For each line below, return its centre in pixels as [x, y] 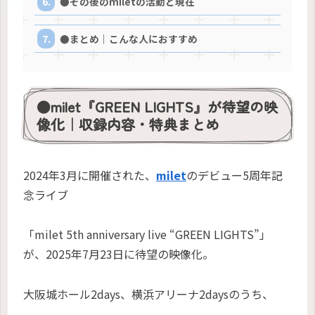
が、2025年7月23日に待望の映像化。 [118, 254]
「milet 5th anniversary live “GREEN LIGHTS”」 [147, 234]
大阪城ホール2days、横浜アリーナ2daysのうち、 [148, 294]
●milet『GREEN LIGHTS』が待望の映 [157, 107]
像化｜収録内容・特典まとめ [128, 124]
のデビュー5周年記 [234, 175]
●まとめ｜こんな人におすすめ [129, 39]
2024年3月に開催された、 [90, 175]
